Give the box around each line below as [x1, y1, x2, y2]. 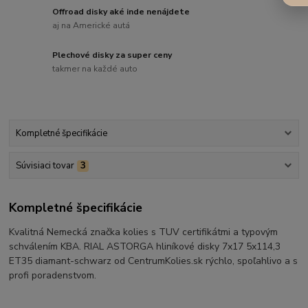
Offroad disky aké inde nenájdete [52, 6, 190, 18]
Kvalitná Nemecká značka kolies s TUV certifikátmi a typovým [9, 225, 278, 239]
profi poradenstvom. [9, 268, 97, 282]
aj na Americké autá [52, 19, 131, 31]
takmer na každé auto [52, 63, 138, 74]
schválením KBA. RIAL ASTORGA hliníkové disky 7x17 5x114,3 [9, 239, 281, 253]
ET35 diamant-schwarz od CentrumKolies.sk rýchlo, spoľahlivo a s [9, 254, 298, 267]
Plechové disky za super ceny [52, 49, 173, 60]
